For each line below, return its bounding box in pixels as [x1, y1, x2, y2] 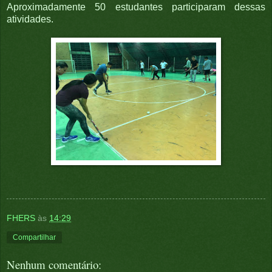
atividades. [7, 14, 53, 25]
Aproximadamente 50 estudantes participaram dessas [7, 2, 265, 13]
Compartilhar [13, 233, 56, 242]
